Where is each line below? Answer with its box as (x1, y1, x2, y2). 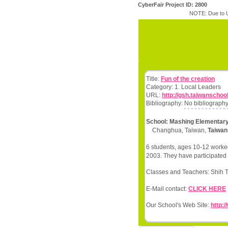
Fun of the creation (161, 75, 215, 82)
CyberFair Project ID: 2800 (138, 2, 207, 8)
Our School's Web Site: (146, 202, 211, 209)
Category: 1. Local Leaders (146, 83, 221, 91)
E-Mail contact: (146, 185, 188, 192)
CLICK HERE (188, 185, 226, 192)
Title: (146, 75, 161, 82)
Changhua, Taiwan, (146, 127, 208, 134)
